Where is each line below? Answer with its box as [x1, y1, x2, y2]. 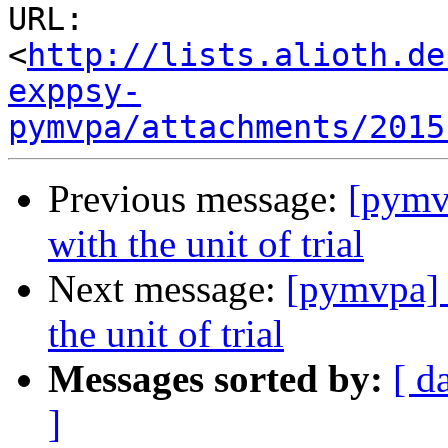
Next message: [48, 267, 286, 311]
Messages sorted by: [48, 357, 383, 401]
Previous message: [48, 177, 348, 221]
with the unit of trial [48, 222, 364, 266]
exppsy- [8, 73, 141, 110]
